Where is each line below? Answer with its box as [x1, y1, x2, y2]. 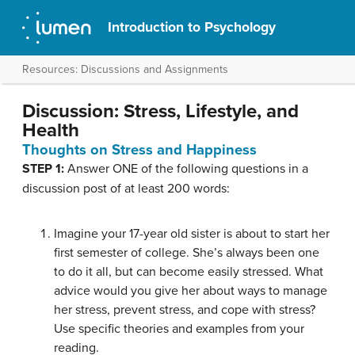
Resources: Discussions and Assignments [22, 63, 228, 76]
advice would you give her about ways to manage [54, 283, 327, 299]
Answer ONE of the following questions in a [64, 161, 308, 177]
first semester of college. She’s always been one [54, 245, 319, 261]
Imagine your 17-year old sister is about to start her [54, 226, 330, 242]
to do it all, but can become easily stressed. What [54, 264, 323, 280]
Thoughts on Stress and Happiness [22, 141, 257, 158]
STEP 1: [22, 161, 64, 177]
